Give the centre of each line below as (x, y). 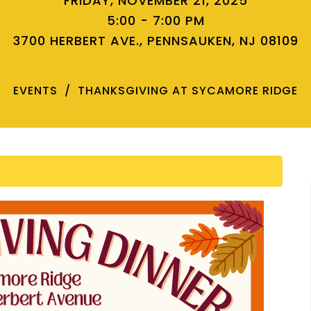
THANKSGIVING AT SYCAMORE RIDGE (188, 91)
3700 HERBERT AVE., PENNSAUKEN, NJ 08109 (155, 41)
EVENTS (35, 91)
